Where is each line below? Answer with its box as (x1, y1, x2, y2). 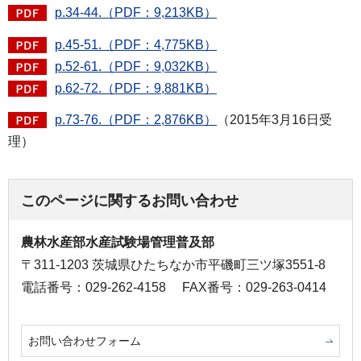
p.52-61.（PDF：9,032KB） (55, 59, 217, 73)
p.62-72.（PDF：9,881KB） (55, 81, 217, 95)
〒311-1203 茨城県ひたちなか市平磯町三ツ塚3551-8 (21, 258, 326, 272)
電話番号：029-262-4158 (21, 280, 166, 295)
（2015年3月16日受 (217, 113, 332, 127)
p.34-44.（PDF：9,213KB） (55, 5, 217, 19)
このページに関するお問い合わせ (21, 193, 239, 210)
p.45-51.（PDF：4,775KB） (55, 37, 217, 52)
